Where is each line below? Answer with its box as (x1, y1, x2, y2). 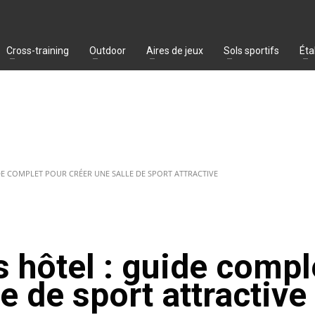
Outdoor (89, 44, 126, 56)
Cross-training (6, 44, 69, 56)
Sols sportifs (224, 44, 279, 56)
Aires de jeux (146, 44, 203, 56)
